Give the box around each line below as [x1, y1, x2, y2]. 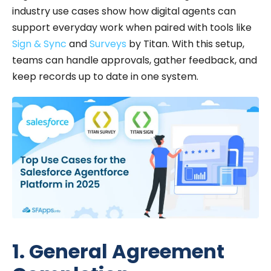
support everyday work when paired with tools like [12, 21, 252, 35]
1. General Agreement [12, 237, 224, 265]
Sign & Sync [12, 37, 67, 51]
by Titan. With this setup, [126, 37, 244, 51]
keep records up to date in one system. [12, 70, 201, 84]
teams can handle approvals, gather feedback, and [12, 53, 257, 68]
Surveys [90, 37, 126, 51]
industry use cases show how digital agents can [12, 4, 236, 19]
